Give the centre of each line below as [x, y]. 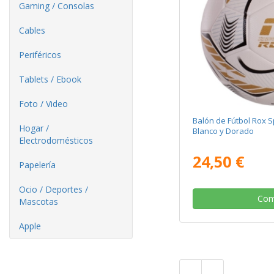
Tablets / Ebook [50, 79]
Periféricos [40, 55]
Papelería [37, 165]
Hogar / [34, 128]
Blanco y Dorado [223, 131]
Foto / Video [43, 104]
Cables [32, 30]
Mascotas [39, 202]
